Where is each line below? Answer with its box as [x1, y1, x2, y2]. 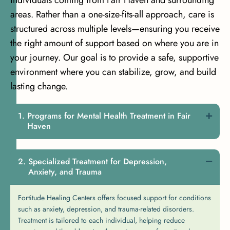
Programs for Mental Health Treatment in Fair [27, 109, 190, 122]
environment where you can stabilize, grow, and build [10, 65, 216, 79]
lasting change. [10, 79, 68, 93]
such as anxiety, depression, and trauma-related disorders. [18, 203, 194, 214]
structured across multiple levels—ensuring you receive [10, 22, 220, 35]
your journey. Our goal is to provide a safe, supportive [10, 50, 219, 64]
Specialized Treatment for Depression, [28, 155, 167, 167]
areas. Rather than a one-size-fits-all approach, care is [10, 7, 214, 21]
